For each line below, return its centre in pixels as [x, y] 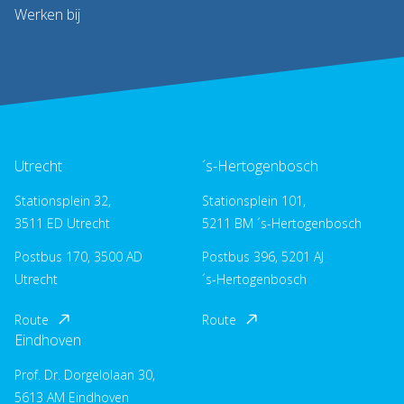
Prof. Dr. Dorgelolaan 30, [85, 374]
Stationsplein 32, [63, 200]
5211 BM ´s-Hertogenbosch [282, 223]
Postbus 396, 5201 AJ [263, 256]
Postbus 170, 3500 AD [78, 256]
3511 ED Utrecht [62, 223]
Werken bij [47, 14]
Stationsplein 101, [254, 200]
